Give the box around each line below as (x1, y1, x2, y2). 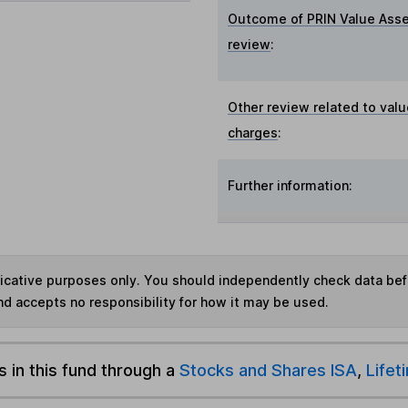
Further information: (228, 178, 353, 193)
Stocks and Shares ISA (178, 360, 357, 381)
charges (228, 125, 279, 140)
